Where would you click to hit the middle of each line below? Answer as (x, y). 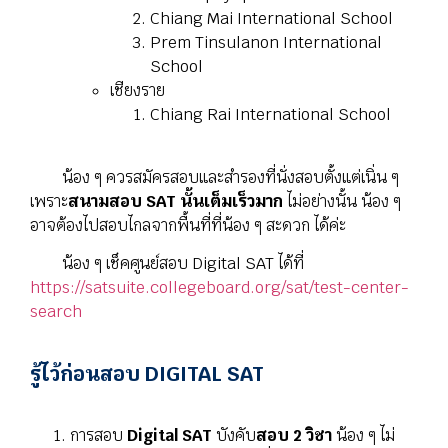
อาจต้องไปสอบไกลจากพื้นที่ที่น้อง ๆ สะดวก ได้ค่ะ (190, 225)
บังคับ (234, 435)
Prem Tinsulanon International (266, 43)
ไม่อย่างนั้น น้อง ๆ (342, 201)
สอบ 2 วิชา (294, 435)
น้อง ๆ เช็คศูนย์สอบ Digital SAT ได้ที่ (167, 263)
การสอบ (98, 435)
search (56, 311)
